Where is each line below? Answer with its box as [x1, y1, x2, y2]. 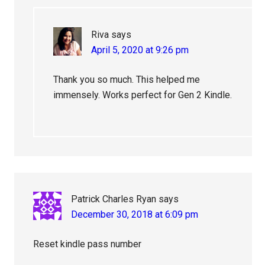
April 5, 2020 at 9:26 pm [91, 44, 189, 56]
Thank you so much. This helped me [53, 74, 201, 86]
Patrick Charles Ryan [71, 193, 157, 205]
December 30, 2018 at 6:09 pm [71, 209, 199, 221]
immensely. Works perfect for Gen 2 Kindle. [53, 89, 232, 101]
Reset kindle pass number [33, 238, 142, 250]
